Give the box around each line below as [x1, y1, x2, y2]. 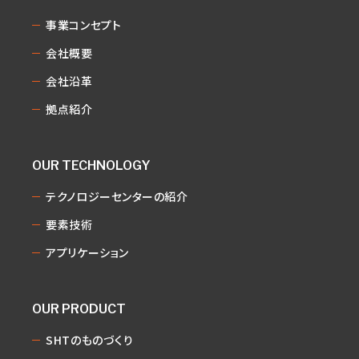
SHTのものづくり [46, 332, 134, 348]
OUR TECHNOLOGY [32, 158, 151, 174]
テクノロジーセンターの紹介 [46, 188, 188, 205]
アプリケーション [46, 244, 129, 261]
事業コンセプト [46, 17, 122, 34]
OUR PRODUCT [32, 301, 127, 317]
